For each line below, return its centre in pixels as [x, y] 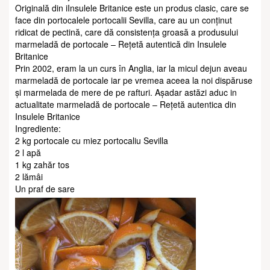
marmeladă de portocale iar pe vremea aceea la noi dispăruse [134, 80]
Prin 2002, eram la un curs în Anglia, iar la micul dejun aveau [131, 68]
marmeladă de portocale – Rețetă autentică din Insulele [121, 44]
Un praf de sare [45, 189]
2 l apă [28, 153]
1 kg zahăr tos [42, 165]
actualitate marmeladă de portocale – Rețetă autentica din [126, 105]
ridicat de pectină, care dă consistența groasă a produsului [127, 32]
